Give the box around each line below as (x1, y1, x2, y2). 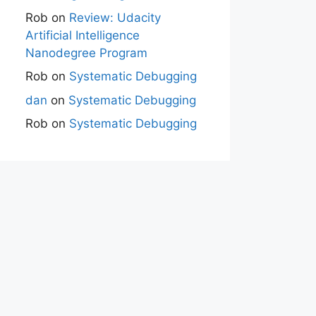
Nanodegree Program (25, 45, 147, 60)
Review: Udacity (69, 10, 161, 25)
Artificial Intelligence (25, 28, 140, 42)
